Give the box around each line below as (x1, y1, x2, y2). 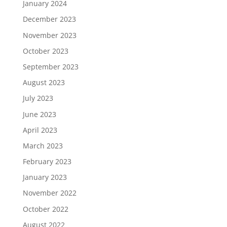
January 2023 (22, 172, 67, 182)
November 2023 (22, 30, 77, 40)
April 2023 (22, 125, 57, 135)
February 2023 (22, 157, 71, 167)
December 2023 (22, 14, 76, 24)
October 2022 (22, 204, 68, 214)
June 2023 (22, 109, 56, 119)
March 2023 (22, 140, 63, 150)
